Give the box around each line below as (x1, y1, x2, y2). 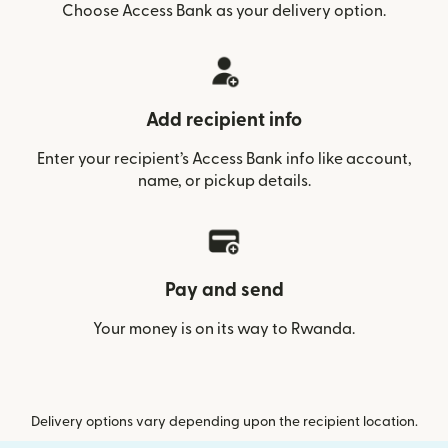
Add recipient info (146, 110, 302, 130)
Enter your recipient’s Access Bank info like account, (36, 150, 412, 167)
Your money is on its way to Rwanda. (93, 320, 355, 337)
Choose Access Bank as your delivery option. (62, 2, 386, 19)
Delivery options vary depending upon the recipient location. (30, 414, 418, 429)
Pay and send (164, 280, 284, 300)
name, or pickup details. (137, 172, 311, 189)
